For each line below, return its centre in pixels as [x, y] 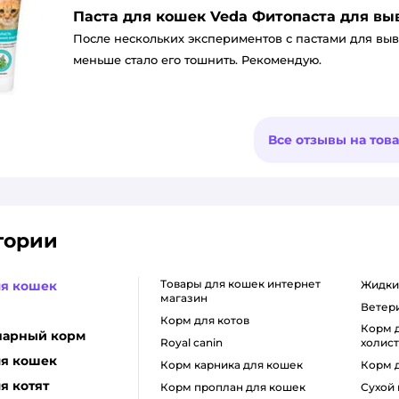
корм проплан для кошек [236, 387]
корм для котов [208, 320]
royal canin [195, 342]
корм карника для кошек [235, 364]
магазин [183, 297]
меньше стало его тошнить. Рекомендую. [197, 59]
